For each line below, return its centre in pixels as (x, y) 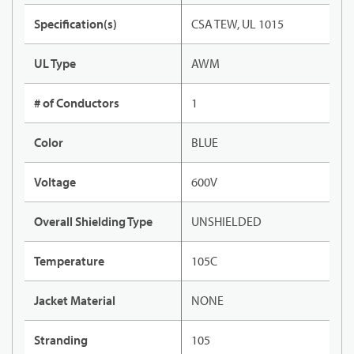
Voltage (55, 182)
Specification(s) (75, 24)
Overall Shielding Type (93, 222)
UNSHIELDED (226, 222)
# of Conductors (77, 103)
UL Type (55, 64)
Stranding (61, 340)
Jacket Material (75, 301)
